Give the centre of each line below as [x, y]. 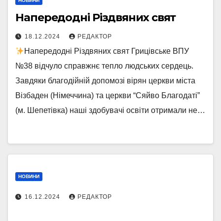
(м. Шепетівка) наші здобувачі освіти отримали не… [110, 110]
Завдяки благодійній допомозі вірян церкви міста [105, 81]
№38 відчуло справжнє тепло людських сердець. [104, 66]
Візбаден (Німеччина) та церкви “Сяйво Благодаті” [108, 95]
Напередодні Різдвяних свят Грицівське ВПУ [107, 51]
